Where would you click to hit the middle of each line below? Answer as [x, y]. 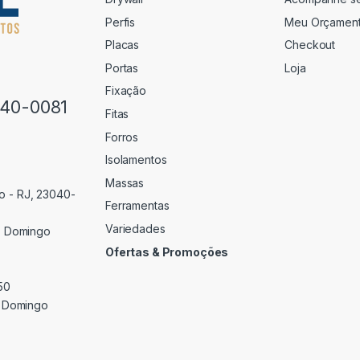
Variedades [135, 229]
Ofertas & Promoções [167, 252]
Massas [125, 182]
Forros [122, 137]
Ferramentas [137, 206]
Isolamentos [136, 160]
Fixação [126, 91]
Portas [122, 67]
